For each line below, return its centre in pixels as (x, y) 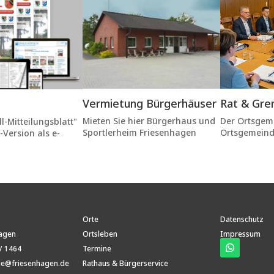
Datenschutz (242, 220)
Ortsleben (100, 234)
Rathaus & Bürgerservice (126, 264)
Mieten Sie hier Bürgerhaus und (149, 121)
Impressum (240, 234)
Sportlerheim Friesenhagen (141, 133)
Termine (97, 249)
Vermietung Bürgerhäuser (150, 104)
